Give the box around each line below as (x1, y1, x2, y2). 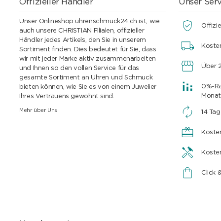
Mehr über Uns (19, 107, 58, 113)
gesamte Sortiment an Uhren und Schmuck (19, 74, 153, 81)
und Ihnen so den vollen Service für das (19, 65, 139, 72)
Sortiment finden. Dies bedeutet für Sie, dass (19, 46, 156, 53)
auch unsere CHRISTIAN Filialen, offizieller (19, 27, 145, 34)
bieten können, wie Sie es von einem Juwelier (19, 83, 156, 90)
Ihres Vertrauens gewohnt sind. (19, 93, 114, 100)
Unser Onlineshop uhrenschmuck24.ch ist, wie (19, 18, 160, 25)
